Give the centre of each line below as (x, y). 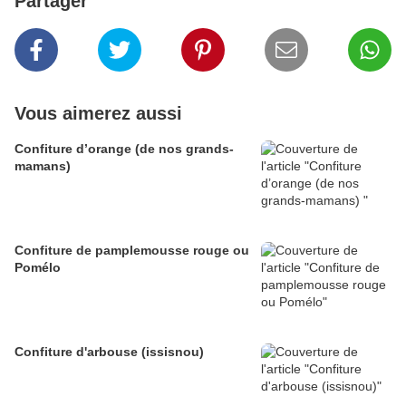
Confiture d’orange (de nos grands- (75, 149)
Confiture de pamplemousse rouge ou (132, 251)
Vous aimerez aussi (98, 114)
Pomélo (38, 268)
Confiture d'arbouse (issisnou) (109, 352)
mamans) (43, 166)
